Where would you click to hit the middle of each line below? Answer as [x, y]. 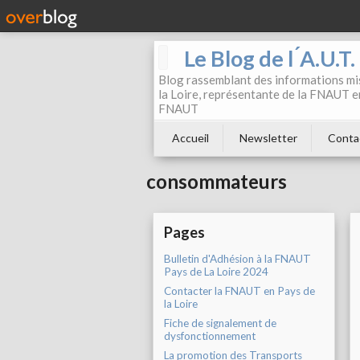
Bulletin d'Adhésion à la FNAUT [237, 259]
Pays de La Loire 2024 [216, 272]
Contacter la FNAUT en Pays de [239, 291]
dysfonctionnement [210, 336]
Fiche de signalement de [220, 323]
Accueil [190, 138]
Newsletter [268, 138]
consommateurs [217, 182]
